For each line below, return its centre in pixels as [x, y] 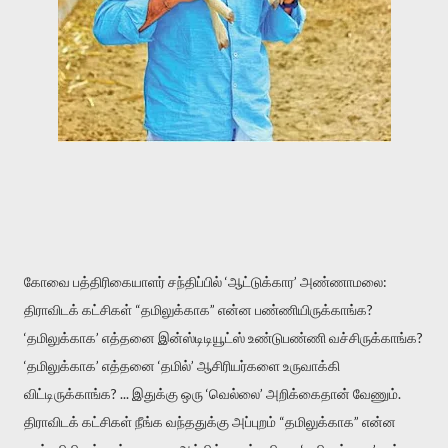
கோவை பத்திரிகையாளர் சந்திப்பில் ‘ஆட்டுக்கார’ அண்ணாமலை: [208, 281]
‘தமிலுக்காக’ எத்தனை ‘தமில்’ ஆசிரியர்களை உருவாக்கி [182, 365]
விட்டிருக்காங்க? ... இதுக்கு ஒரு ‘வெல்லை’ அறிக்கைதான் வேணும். [212, 393]
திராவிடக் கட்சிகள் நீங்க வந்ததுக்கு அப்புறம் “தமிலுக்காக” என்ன [210, 421]
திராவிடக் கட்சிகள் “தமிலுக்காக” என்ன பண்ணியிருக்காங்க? [198, 309]
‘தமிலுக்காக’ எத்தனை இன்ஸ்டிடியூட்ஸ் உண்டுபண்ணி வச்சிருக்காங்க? [223, 337]
